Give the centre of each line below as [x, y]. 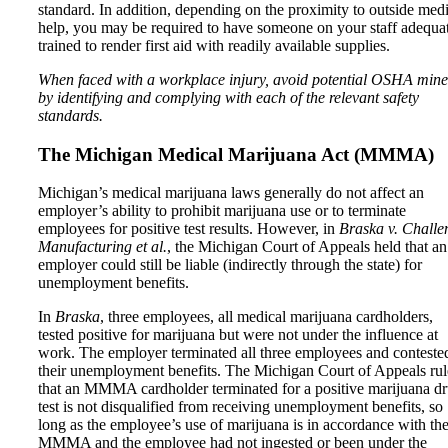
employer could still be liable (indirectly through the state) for [230, 265]
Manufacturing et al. [102, 247]
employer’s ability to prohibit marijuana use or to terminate [222, 211]
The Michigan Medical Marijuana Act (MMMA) [236, 154]
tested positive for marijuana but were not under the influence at [238, 335]
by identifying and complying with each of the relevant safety [228, 97]
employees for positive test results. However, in [188, 229]
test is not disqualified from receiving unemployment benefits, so [240, 407]
